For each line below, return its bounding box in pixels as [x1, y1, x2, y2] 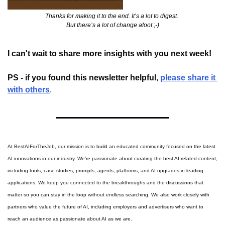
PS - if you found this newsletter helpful [8, 73, 156, 82]
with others [8, 85, 50, 94]
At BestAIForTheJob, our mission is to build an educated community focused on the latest [8, 144, 215, 150]
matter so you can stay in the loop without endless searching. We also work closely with [8, 192, 209, 198]
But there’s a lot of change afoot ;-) [66, 22, 159, 29]
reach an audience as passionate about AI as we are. [8, 216, 132, 222]
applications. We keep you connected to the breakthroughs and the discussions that [8, 180, 203, 186]
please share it [160, 73, 215, 82]
